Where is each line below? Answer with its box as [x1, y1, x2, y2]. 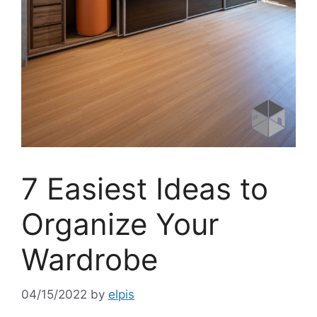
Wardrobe [21, 241, 158, 278]
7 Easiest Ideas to [21, 171, 268, 207]
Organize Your [21, 206, 219, 243]
